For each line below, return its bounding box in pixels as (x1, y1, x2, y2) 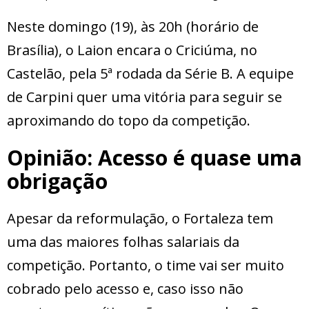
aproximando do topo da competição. (7, 111, 250, 130)
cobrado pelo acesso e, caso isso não (7, 279, 243, 299)
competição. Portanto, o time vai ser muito (7, 256, 284, 275)
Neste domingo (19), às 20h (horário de (7, 17, 259, 37)
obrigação (7, 167, 108, 196)
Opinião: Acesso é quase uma (7, 143, 302, 172)
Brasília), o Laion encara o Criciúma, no (7, 41, 257, 60)
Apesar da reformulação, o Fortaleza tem (7, 209, 273, 228)
